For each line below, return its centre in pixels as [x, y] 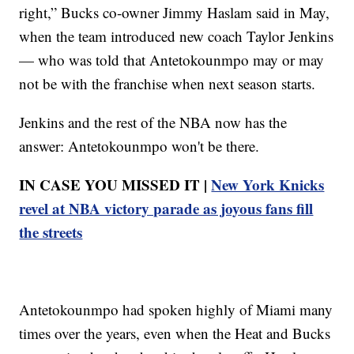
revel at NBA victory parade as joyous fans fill [166, 208]
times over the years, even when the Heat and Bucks [175, 333]
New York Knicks [268, 184]
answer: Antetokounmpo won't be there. [139, 145]
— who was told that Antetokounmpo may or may [172, 59]
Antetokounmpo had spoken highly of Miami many [176, 309]
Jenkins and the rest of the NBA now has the [153, 122]
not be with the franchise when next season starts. [168, 83]
